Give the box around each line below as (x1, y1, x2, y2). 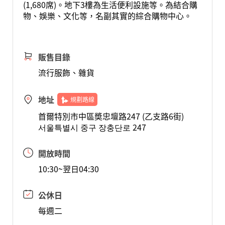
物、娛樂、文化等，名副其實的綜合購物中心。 (23, 10, 192, 22)
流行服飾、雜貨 (38, 66, 94, 78)
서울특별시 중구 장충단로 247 (38, 121, 146, 133)
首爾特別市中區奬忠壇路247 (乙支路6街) (38, 110, 184, 122)
